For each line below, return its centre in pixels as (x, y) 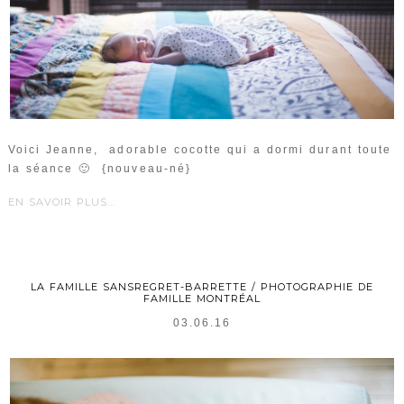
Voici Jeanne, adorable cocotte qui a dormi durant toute (199, 149)
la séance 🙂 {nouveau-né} (99, 168)
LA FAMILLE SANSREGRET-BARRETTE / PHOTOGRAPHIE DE (202, 286)
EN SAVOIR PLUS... (61, 202)
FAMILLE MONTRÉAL (202, 298)
